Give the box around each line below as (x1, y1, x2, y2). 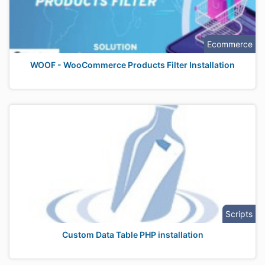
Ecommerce (207, 39, 253, 49)
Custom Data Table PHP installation (62, 230, 203, 240)
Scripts (225, 209, 253, 219)
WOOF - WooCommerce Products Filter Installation (30, 60, 235, 70)
